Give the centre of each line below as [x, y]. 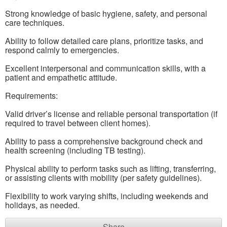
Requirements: [31, 96]
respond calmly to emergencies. [62, 50]
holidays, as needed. [42, 205]
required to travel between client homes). [78, 123]
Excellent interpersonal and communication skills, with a [105, 68]
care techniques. [35, 23]
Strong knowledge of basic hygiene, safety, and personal [106, 14]
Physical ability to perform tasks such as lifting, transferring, [110, 169]
